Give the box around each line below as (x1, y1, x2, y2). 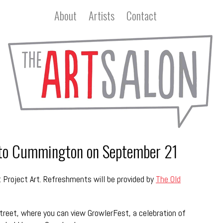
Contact (126, 7, 157, 23)
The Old (156, 173, 181, 185)
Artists (89, 7, 114, 23)
